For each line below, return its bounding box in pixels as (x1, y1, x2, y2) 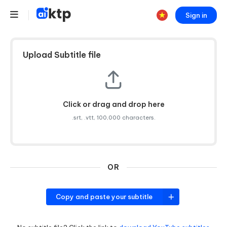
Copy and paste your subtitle (56, 193, 153, 201)
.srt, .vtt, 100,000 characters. (71, 114, 156, 121)
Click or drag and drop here (62, 100, 165, 109)
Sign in (185, 11, 207, 19)
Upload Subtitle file (23, 50, 101, 60)
